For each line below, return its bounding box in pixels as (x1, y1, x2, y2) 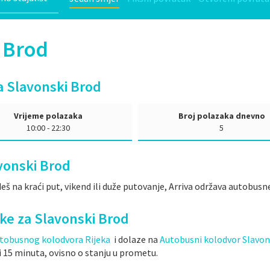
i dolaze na (110, 233, 160, 245)
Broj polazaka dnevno (178, 110, 265, 121)
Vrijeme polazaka (14, 110, 83, 121)
